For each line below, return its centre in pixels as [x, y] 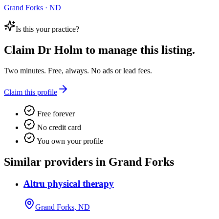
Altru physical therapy [69, 183]
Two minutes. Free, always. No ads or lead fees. [78, 70]
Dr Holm [60, 50]
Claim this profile [31, 92]
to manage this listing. [139, 50]
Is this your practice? [47, 29]
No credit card [58, 127]
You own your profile [69, 141]
